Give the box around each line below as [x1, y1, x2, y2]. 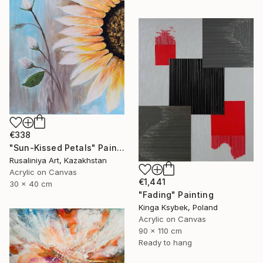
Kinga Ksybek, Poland [139, 202, 218, 212]
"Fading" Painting [139, 189, 214, 200]
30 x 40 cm [9, 178, 52, 188]
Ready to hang [139, 237, 192, 247]
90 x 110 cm [139, 225, 182, 235]
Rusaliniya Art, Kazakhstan [9, 155, 107, 165]
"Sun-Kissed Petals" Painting [116, 142, 124, 153]
